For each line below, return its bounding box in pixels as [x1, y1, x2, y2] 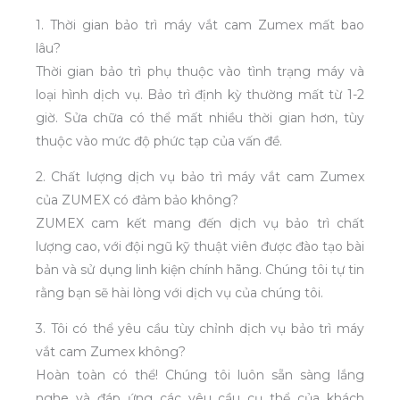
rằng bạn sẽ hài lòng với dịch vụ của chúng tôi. [36, 284, 323, 301]
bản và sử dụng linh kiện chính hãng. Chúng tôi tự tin [36, 261, 364, 278]
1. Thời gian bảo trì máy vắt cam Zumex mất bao [36, 16, 364, 33]
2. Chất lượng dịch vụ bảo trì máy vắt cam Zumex [36, 168, 364, 185]
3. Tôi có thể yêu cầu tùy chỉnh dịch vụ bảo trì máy [36, 320, 364, 337]
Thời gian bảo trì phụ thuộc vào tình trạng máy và [36, 62, 364, 79]
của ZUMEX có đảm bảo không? [36, 191, 238, 208]
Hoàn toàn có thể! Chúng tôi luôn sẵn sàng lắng [36, 366, 364, 383]
